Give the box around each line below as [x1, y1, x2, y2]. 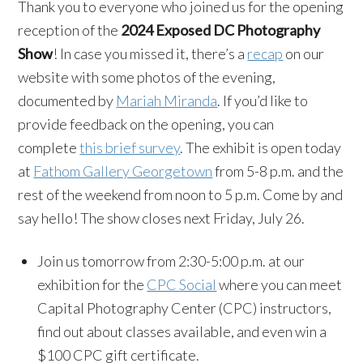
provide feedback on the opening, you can [18, 115, 275, 133]
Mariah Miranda [116, 92, 218, 109]
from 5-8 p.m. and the [212, 162, 344, 180]
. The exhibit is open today [180, 139, 342, 156]
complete [18, 139, 80, 156]
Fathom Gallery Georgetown [33, 162, 213, 180]
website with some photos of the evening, [18, 68, 276, 86]
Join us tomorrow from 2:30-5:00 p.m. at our [37, 252, 305, 270]
